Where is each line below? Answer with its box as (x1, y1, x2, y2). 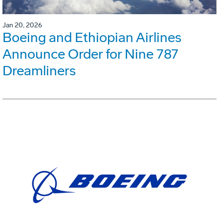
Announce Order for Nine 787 (2, 46, 178, 63)
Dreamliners (2, 63, 76, 79)
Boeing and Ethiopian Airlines (2, 29, 181, 46)
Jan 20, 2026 (2, 21, 42, 30)
